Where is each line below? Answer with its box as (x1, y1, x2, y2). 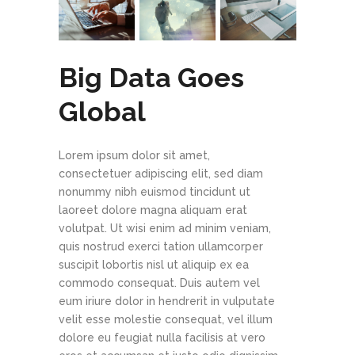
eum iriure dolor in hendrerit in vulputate (59, 295, 275, 308)
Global (59, 96, 146, 128)
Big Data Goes (59, 62, 244, 94)
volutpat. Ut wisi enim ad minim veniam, (59, 222, 271, 235)
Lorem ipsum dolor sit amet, (59, 149, 210, 162)
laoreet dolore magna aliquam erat (59, 204, 247, 217)
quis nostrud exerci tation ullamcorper (59, 240, 263, 254)
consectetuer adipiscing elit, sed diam (59, 167, 263, 181)
